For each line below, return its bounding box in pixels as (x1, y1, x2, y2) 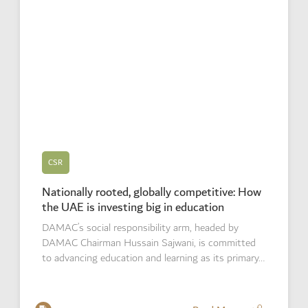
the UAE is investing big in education (41, 197, 224, 218)
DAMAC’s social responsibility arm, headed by (41, 219, 239, 237)
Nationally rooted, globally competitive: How (41, 182, 261, 203)
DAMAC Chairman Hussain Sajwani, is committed (41, 234, 256, 252)
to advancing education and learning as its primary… (41, 250, 265, 267)
